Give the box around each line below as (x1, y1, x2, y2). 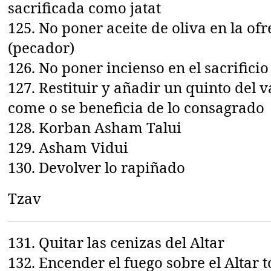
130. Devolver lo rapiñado (8, 157, 186, 177)
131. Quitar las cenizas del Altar (8, 232, 225, 252)
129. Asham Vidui (8, 137, 129, 157)
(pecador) (8, 37, 75, 57)
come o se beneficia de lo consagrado (8, 97, 265, 117)
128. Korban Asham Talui (8, 117, 182, 137)
